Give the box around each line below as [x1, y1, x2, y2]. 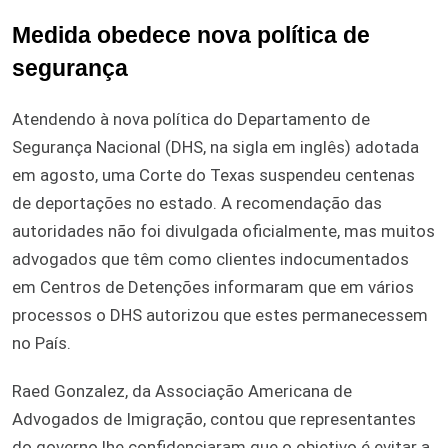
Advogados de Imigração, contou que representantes [12, 408, 416, 429]
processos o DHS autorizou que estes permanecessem [12, 304, 428, 325]
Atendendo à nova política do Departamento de [12, 108, 370, 129]
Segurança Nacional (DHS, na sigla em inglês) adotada [12, 136, 419, 157]
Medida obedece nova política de [12, 22, 370, 48]
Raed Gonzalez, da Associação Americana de [12, 380, 352, 401]
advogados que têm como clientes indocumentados [12, 248, 409, 269]
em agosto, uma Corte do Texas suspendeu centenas [12, 164, 415, 185]
